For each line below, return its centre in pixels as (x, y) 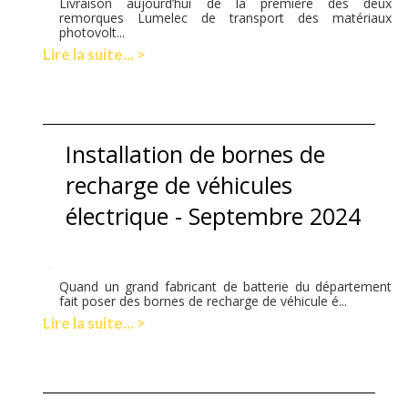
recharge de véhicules (179, 184)
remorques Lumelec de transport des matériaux (226, 17)
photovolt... (92, 32)
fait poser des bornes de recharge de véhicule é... (204, 301)
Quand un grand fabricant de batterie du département (226, 286)
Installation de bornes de (196, 153)
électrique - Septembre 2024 (214, 215)
